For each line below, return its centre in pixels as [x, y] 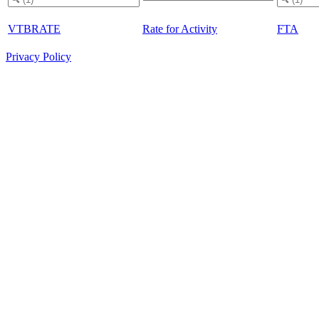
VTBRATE [34, 28]
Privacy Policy [38, 56]
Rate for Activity [180, 28]
